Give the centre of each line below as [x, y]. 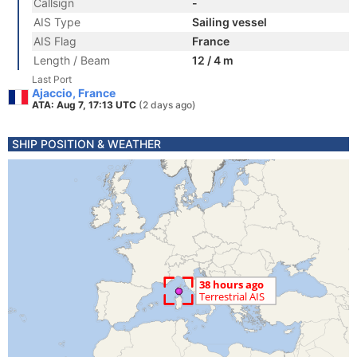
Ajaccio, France [74, 93]
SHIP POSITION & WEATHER [86, 144]
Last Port [52, 79]
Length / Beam [72, 60]
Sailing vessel [229, 22]
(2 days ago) [167, 105]
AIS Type [57, 22]
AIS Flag [55, 41]
